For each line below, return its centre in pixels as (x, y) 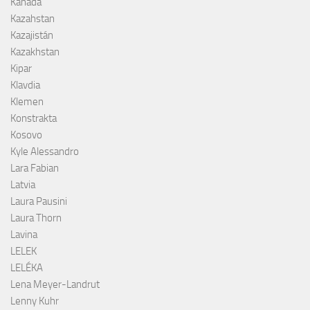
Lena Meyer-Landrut (55, 284)
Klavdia (25, 85)
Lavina (24, 234)
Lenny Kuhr (35, 301)
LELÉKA (27, 267)
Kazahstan (33, 18)
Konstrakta (34, 118)
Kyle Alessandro (45, 151)
